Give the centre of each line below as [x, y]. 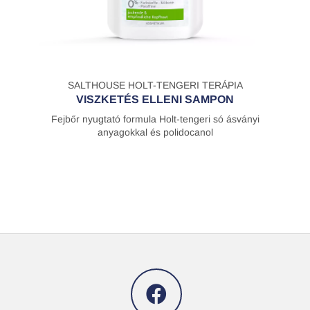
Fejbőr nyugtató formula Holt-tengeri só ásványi [155, 119]
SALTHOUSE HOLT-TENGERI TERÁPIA [155, 85]
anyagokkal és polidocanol [155, 132]
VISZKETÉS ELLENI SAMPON [155, 99]
